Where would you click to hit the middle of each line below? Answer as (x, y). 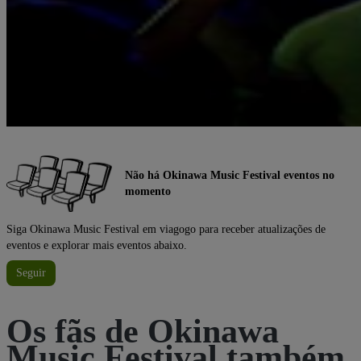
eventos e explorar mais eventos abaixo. (97, 245)
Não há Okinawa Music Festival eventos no (230, 175)
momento (148, 191)
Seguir (31, 272)
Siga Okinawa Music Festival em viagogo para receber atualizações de (166, 229)
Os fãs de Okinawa (143, 331)
